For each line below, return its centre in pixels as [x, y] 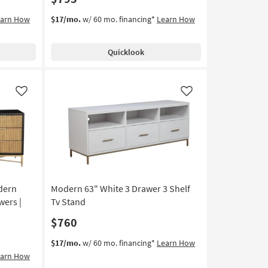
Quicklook [126, 52]
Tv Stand [68, 201]
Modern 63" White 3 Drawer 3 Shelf [120, 188]
